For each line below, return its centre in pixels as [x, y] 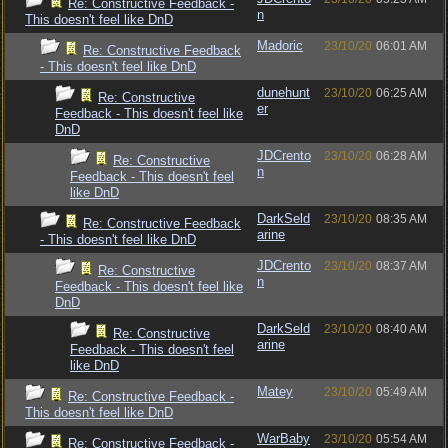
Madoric [280, 45]
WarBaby [283, 438]
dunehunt [283, 92]
